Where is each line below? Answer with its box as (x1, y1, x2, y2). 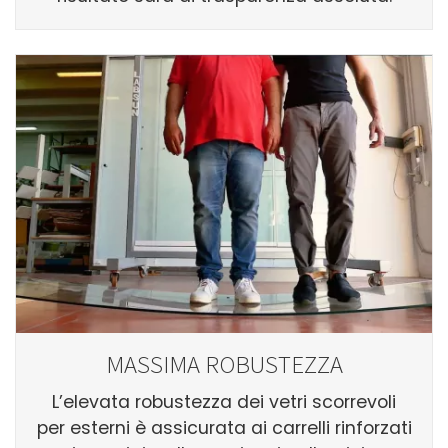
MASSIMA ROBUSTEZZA (105, 348, 343, 380)
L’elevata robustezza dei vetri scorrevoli (52, 389, 396, 414)
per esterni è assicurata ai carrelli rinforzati (36, 415, 412, 440)
